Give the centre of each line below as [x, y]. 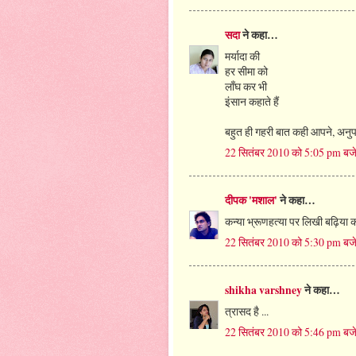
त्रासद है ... [247, 311]
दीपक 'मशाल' [251, 200]
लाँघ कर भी [246, 86]
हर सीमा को [246, 71]
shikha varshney [263, 290]
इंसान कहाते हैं [252, 101]
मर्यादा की [242, 56]
